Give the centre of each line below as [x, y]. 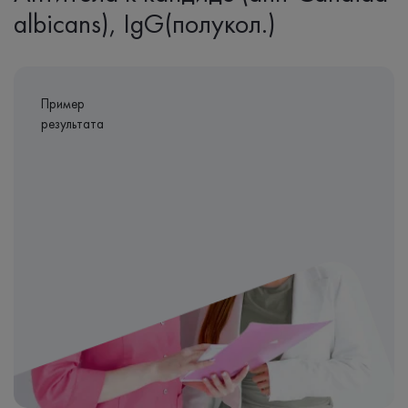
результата [72, 124]
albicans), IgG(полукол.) [145, 24]
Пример [63, 104]
